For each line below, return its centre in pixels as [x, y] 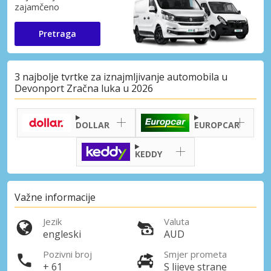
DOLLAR [93, 125]
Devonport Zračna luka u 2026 [84, 89]
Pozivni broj [67, 254]
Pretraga [57, 33]
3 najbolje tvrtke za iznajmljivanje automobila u [121, 77]
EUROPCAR [217, 125]
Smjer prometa [195, 254]
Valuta [177, 222]
